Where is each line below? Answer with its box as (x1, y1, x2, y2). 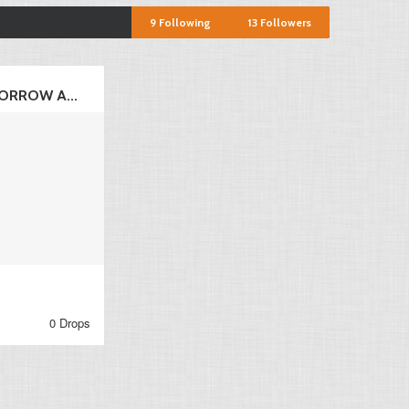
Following (156, 16, 211, 29)
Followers (260, 16, 311, 29)
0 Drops (49, 314, 90, 331)
